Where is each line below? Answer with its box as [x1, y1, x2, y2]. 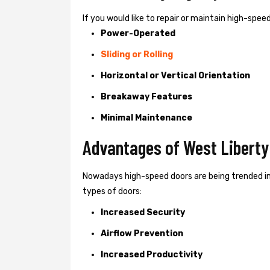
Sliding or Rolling [101, 49, 173, 60]
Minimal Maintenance [101, 112, 192, 123]
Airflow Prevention [101, 228, 183, 239]
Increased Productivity [101, 249, 202, 260]
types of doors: [83, 186, 142, 196]
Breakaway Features [101, 91, 192, 102]
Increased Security [101, 207, 185, 218]
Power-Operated [101, 28, 175, 39]
